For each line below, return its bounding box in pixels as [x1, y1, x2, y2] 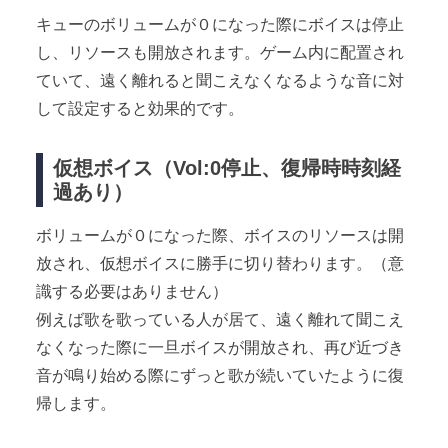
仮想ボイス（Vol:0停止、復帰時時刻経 [53, 156, 401, 179]
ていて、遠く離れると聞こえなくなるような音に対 [36, 71, 404, 89]
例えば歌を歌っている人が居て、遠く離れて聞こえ [36, 310, 404, 328]
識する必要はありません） [36, 282, 228, 300]
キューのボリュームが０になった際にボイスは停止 [36, 15, 404, 33]
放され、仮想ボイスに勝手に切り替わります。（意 [36, 254, 404, 272]
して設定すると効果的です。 [36, 99, 244, 117]
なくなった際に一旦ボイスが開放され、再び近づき [36, 338, 404, 356]
